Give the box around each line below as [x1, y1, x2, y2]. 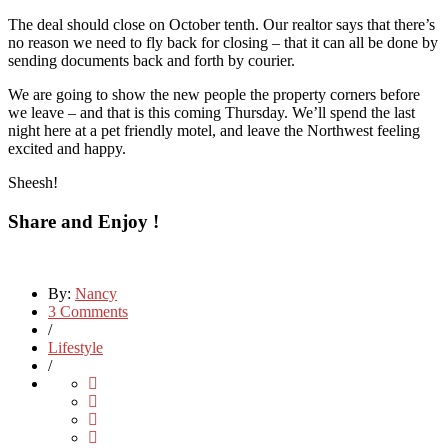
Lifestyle [48, 339, 103, 357]
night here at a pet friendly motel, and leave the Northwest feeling [8, 121, 420, 139]
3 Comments [48, 303, 128, 321]
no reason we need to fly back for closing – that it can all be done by [8, 33, 438, 51]
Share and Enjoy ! [8, 210, 159, 232]
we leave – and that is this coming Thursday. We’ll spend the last [8, 103, 415, 121]
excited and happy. [8, 139, 126, 157]
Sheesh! [8, 173, 58, 191]
